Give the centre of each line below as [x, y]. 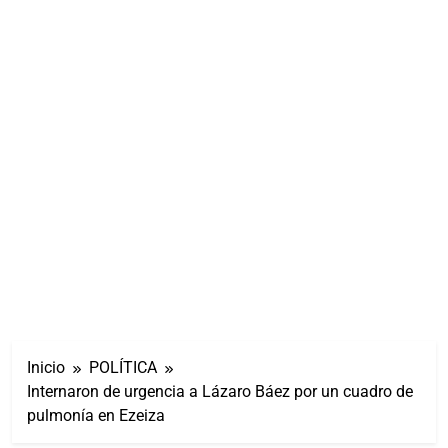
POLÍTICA [123, 367]
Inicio [46, 367]
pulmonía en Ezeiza [96, 415]
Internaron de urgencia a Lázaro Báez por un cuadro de [220, 391]
